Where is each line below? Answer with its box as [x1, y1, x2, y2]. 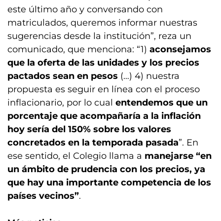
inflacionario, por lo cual [7, 97, 115, 108]
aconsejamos [149, 44, 211, 55]
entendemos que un [115, 97, 208, 108]
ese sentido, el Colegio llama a [7, 150, 145, 161]
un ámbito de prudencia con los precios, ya [7, 164, 205, 175]
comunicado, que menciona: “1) [7, 44, 149, 55]
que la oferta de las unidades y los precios [7, 57, 199, 68]
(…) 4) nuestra [120, 71, 180, 81]
